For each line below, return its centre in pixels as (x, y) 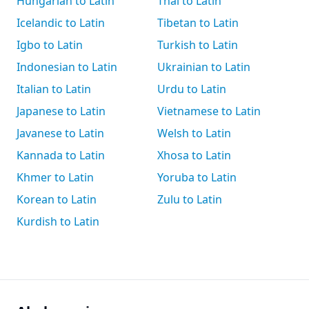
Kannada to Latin (61, 155)
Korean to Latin (57, 199)
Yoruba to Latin (197, 177)
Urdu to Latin (192, 89)
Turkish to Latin (198, 45)
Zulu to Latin (190, 199)
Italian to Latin (54, 89)
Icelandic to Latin (61, 23)
